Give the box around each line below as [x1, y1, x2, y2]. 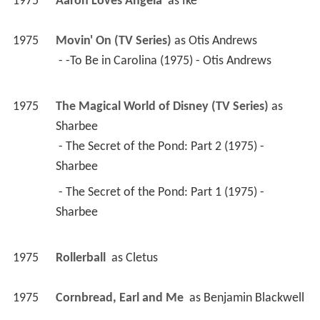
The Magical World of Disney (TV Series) [55, 100, 269, 114]
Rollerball [55, 251, 109, 266]
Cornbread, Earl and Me [55, 291, 186, 306]
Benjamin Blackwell [203, 291, 304, 306]
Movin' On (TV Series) [55, 34, 171, 49]
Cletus [125, 251, 158, 266]
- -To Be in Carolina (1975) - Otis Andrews [58, 54, 274, 69]
